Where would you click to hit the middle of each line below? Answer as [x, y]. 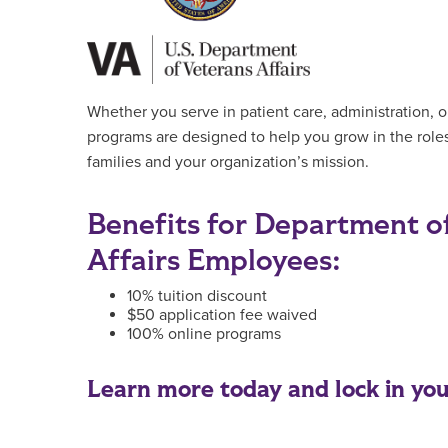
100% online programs [204, 333]
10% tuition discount [197, 295]
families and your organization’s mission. [228, 161]
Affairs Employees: [214, 260]
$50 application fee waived [222, 314]
